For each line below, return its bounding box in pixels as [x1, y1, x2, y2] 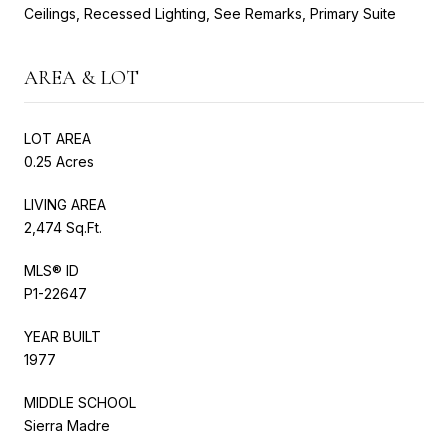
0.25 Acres [24, 152, 94, 170]
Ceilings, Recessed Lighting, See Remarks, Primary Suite [24, 4, 396, 22]
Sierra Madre [24, 416, 110, 434]
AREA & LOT [24, 65, 139, 90]
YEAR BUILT [24, 327, 101, 345]
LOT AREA [24, 129, 91, 147]
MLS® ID [24, 261, 79, 279]
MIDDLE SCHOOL [24, 393, 136, 411]
